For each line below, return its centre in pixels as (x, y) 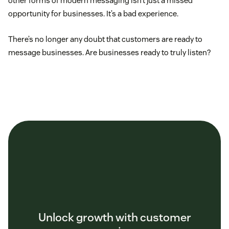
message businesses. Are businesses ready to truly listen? (109, 53)
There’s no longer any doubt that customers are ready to (105, 39)
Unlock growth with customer (114, 217)
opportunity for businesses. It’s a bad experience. (93, 14)
